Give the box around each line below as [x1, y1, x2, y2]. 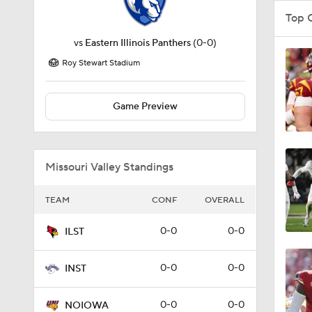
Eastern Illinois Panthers [84, 37, 191, 49]
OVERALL [205, 195, 244, 205]
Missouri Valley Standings [45, 160, 173, 174]
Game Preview [112, 100, 178, 113]
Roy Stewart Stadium [62, 58, 140, 68]
